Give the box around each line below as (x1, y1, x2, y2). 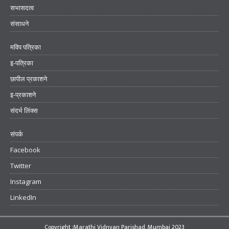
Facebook (10, 145, 40, 155)
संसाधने (10, 19, 29, 29)
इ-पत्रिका (10, 58, 33, 68)
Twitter (10, 161, 31, 171)
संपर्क (10, 129, 23, 139)
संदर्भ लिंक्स (10, 106, 38, 116)
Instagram (10, 177, 41, 187)
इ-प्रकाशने (10, 90, 36, 100)
